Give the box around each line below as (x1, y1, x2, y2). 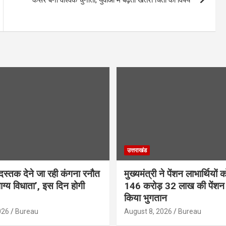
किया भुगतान (124, 192, 167, 204)
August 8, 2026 (124, 207, 172, 216)
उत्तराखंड (127, 147, 147, 154)
